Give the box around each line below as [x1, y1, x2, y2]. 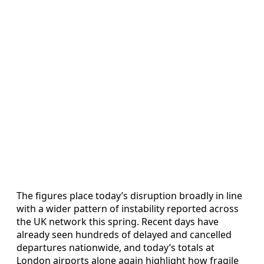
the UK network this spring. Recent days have [16, 214, 219, 228]
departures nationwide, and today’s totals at [16, 240, 214, 254]
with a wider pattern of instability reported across [16, 202, 239, 215]
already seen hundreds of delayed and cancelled [16, 227, 232, 241]
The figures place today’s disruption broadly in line [16, 189, 242, 202]
